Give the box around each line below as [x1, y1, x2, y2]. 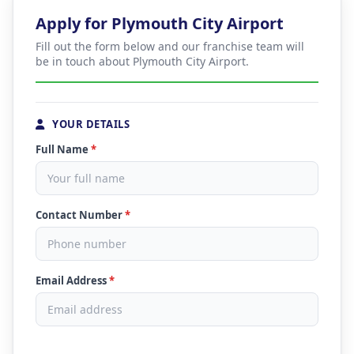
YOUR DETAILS [49, 117, 130, 131]
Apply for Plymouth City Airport [36, 13, 284, 34]
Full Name [36, 142, 91, 156]
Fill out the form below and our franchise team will [36, 39, 304, 54]
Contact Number [36, 208, 125, 222]
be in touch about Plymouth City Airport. [36, 54, 249, 69]
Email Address [36, 273, 109, 288]
